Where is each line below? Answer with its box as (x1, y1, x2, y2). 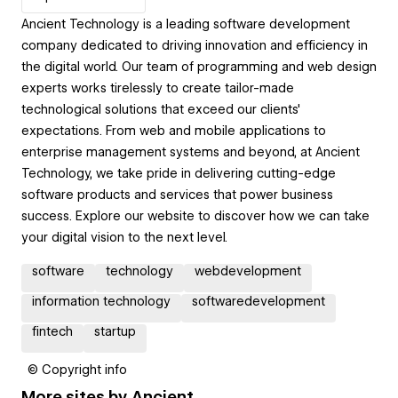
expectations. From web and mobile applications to (21, 123, 326, 138)
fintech (32, 323, 73, 338)
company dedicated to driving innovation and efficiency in (21, 37, 368, 52)
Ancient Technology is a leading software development (21, 16, 350, 31)
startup (94, 323, 136, 338)
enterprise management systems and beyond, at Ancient (21, 144, 360, 159)
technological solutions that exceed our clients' (21, 101, 300, 116)
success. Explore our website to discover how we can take (21, 208, 370, 223)
